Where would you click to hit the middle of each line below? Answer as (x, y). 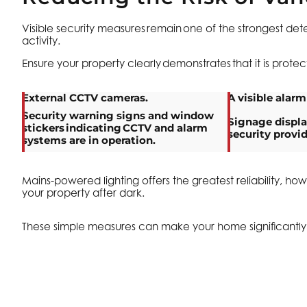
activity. (42, 41)
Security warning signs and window (118, 116)
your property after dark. (84, 193)
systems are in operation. (89, 140)
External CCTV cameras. (85, 98)
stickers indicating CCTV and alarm (115, 128)
